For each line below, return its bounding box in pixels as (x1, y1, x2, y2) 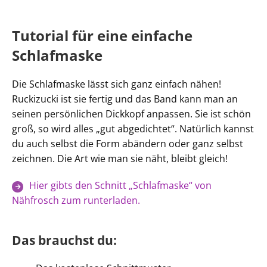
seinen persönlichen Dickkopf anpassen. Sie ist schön (12, 107, 251, 120)
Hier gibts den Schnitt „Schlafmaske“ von (29, 179, 212, 192)
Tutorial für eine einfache (12, 26, 193, 45)
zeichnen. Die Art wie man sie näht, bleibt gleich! (12, 152, 228, 165)
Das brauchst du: (12, 232, 117, 249)
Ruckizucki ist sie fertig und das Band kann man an (12, 92, 238, 105)
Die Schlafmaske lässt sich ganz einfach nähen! (12, 77, 221, 91)
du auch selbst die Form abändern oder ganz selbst (12, 137, 243, 150)
